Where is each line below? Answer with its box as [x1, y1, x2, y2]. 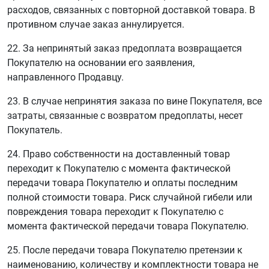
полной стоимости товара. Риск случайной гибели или [7, 192, 252, 203]
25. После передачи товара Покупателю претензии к [7, 244, 243, 256]
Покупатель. [7, 124, 62, 136]
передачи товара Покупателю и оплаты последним [7, 177, 238, 189]
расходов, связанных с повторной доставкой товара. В [7, 4, 255, 16]
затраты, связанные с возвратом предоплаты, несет [7, 110, 243, 121]
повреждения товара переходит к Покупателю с [7, 206, 223, 217]
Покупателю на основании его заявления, [7, 57, 195, 68]
